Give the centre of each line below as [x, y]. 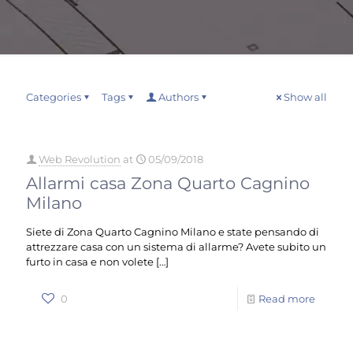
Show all [305, 97]
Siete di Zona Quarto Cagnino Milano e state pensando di [173, 232]
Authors [178, 97]
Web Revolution [80, 159]
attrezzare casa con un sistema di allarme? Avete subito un [176, 247]
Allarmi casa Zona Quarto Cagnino [168, 183]
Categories [54, 97]
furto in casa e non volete [90, 262]
